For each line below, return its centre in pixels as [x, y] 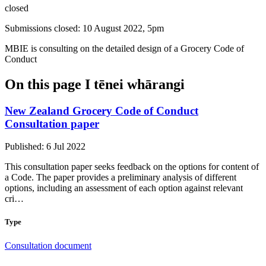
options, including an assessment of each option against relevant [124, 188]
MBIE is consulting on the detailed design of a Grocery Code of [124, 48]
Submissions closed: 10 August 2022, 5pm [84, 28]
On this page [43, 84]
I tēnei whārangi [135, 84]
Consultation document [48, 245]
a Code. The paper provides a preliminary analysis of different [121, 178]
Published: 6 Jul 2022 [45, 147]
